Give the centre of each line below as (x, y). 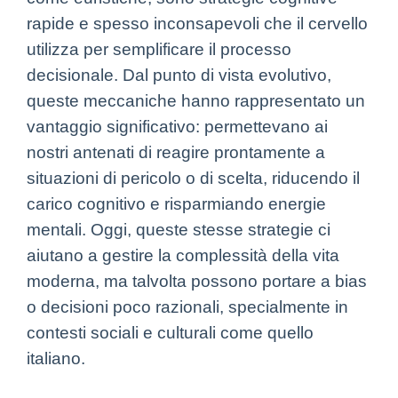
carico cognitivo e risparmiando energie (176, 203)
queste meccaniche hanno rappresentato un (196, 100)
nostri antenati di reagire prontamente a (176, 152)
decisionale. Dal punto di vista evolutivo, (179, 75)
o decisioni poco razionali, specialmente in (187, 306)
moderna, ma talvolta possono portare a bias (197, 281)
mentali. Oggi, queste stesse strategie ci (179, 229)
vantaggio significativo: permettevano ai (177, 126)
